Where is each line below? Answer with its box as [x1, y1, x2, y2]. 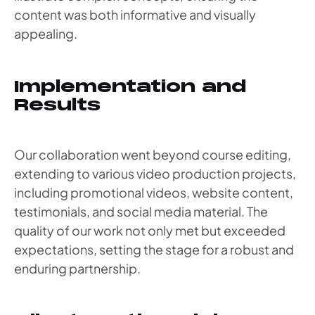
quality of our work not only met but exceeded [14, 221, 285, 238]
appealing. [14, 25, 77, 42]
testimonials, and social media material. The [14, 202, 268, 219]
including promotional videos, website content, [14, 184, 293, 200]
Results [14, 94, 101, 115]
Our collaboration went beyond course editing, [14, 146, 291, 162]
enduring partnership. [14, 259, 141, 276]
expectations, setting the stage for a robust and [14, 240, 294, 257]
